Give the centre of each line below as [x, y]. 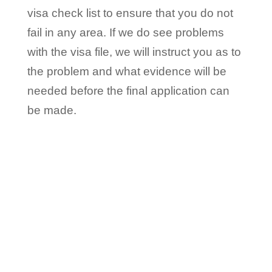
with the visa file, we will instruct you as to [134, 52]
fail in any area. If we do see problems [125, 32]
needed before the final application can [128, 90]
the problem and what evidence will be [127, 71]
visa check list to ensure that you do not [130, 13]
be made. [52, 110]
